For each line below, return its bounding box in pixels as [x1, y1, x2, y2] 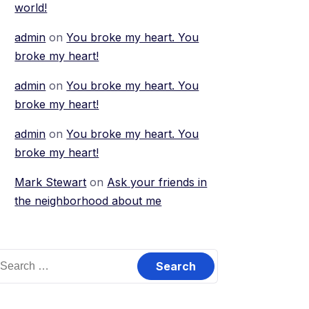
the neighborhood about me [14, 194, 162, 208]
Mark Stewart [14, 175, 87, 189]
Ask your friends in [107, 175, 208, 189]
